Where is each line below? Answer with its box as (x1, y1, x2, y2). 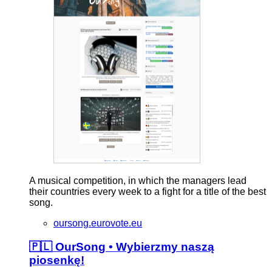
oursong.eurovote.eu (53, 217, 142, 228)
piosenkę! (29, 253, 84, 267)
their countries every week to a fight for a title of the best (29, 186, 266, 197)
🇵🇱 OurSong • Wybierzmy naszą (29, 240, 214, 253)
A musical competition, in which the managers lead (29, 175, 246, 186)
